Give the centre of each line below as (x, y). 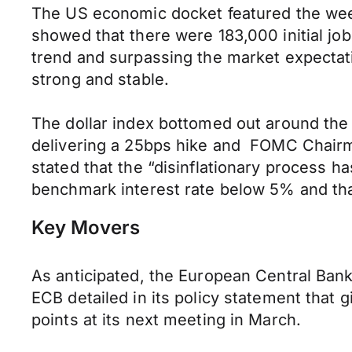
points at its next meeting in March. (167, 320)
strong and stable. (101, 79)
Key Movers (86, 227)
